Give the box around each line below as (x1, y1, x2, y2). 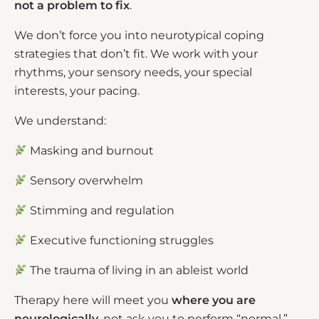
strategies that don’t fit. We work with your (14, 47, 258, 61)
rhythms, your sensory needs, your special (14, 66, 252, 80)
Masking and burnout (30, 144, 155, 158)
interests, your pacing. (14, 84, 140, 98)
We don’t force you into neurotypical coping (14, 28, 264, 43)
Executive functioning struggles (30, 234, 214, 248)
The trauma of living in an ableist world (30, 263, 249, 278)
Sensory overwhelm (30, 174, 144, 188)
